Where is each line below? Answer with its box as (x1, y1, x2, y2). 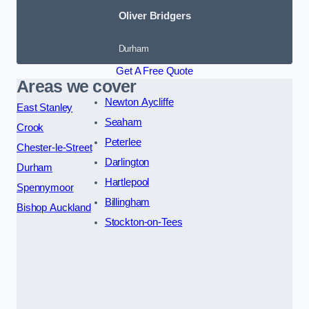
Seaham (104, 117, 142, 128)
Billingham (104, 197, 150, 208)
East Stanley (17, 102, 73, 114)
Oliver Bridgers (118, 10, 191, 21)
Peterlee (104, 137, 141, 148)
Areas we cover (17, 77, 137, 97)
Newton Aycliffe (104, 97, 174, 108)
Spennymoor (17, 182, 74, 194)
